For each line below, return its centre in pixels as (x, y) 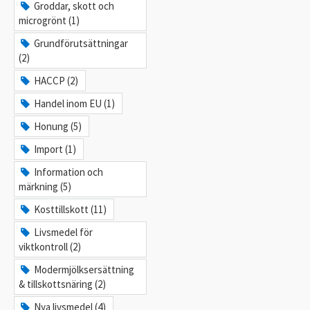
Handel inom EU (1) (75, 103)
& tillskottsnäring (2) (62, 284)
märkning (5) (45, 186)
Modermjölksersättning (84, 269)
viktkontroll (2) (50, 246)
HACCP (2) (56, 80)
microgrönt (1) (49, 20)
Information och (69, 172)
